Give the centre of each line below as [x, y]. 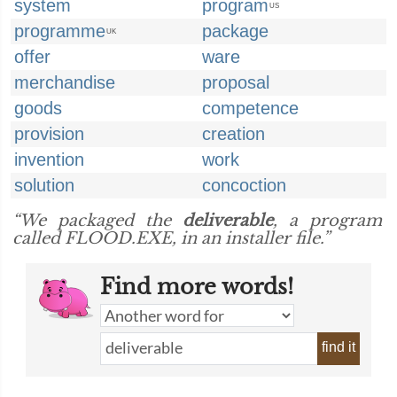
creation [234, 134]
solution [44, 185]
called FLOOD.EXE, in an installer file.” [171, 238]
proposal [236, 82]
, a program [327, 221]
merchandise [65, 82]
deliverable [228, 221]
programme [60, 31]
